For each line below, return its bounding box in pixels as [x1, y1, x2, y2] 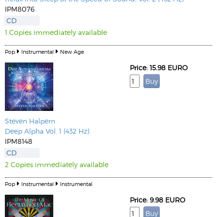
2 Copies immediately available [5, 160, 108, 169]
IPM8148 [5, 137, 32, 145]
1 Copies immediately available [5, 28, 107, 36]
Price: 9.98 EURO [130, 196, 185, 204]
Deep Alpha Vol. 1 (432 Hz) [5, 127, 89, 135]
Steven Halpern [5, 117, 55, 125]
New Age [60, 48, 84, 55]
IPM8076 [5, 5, 34, 13]
